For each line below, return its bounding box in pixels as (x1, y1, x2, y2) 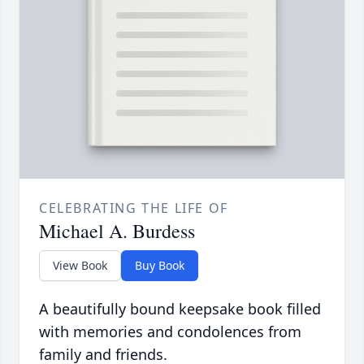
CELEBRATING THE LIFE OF (39, 199, 228, 218)
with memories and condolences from (39, 322, 301, 342)
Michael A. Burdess (39, 218, 195, 245)
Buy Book (135, 258, 184, 274)
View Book (53, 258, 107, 274)
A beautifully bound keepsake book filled (39, 299, 321, 319)
